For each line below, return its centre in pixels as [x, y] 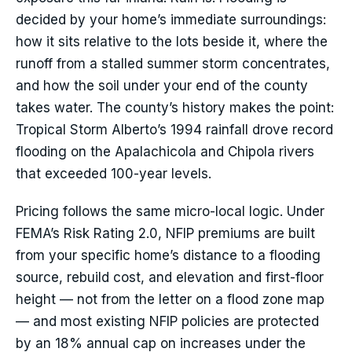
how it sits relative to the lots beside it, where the [172, 42]
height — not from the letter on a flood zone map [170, 300]
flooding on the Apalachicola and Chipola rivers [165, 152]
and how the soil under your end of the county [162, 86]
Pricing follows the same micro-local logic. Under [170, 212]
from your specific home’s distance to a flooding [168, 256]
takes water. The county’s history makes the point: [175, 108]
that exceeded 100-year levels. [114, 174]
